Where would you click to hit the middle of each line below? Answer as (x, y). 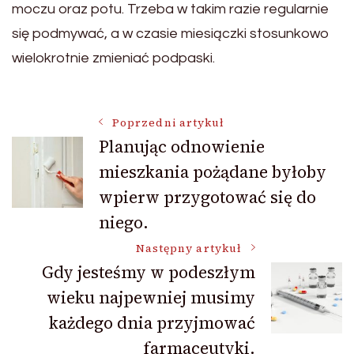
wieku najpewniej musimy (151, 297)
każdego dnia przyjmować (152, 322)
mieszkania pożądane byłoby (213, 171)
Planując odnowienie (182, 146)
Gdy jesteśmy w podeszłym (149, 272)
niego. (124, 222)
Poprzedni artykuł (169, 122)
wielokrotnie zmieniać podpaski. (113, 58)
